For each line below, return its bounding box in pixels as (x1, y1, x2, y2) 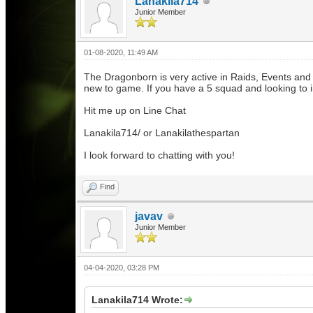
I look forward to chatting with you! (83, 150, 235, 161)
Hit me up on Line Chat (83, 105, 186, 116)
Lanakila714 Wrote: (91, 294, 183, 305)
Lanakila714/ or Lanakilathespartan (83, 127, 242, 138)
